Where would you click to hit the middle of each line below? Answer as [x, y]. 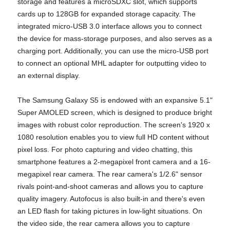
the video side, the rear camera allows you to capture [104, 223]
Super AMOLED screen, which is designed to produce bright [115, 112]
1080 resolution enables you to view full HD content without [113, 137]
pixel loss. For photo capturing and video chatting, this [105, 149]
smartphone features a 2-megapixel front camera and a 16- [114, 161]
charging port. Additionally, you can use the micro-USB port [113, 51]
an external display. [49, 75]
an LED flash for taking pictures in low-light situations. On [110, 211]
